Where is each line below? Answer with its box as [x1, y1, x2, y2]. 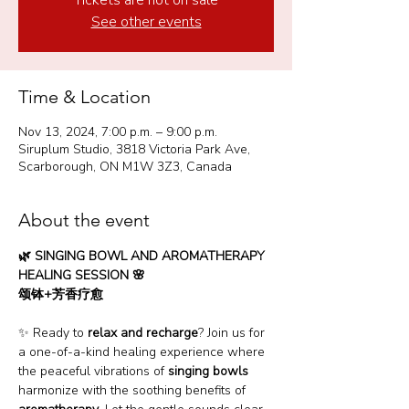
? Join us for [198, 324, 268, 341]
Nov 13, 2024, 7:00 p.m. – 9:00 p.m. [18, 123, 217, 141]
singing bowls [168, 362, 248, 380]
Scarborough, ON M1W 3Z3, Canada [18, 158, 232, 175]
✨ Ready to [18, 324, 88, 341]
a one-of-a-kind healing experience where [18, 343, 268, 361]
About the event [18, 209, 150, 231]
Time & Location [18, 86, 151, 108]
